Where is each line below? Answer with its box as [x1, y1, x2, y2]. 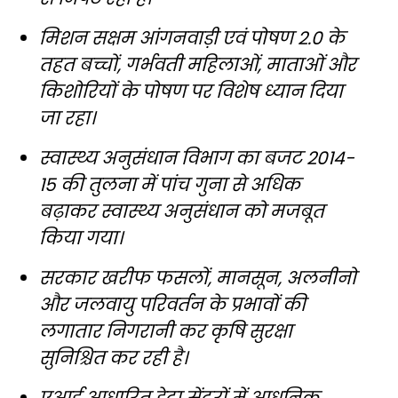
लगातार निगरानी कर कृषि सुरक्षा [39, 319, 292, 345]
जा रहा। [39, 106, 95, 131]
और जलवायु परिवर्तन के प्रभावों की [39, 292, 306, 318]
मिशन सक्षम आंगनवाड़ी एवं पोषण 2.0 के [39, 26, 345, 52]
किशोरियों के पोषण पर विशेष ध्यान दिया [39, 79, 343, 105]
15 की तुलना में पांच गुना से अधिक [39, 172, 300, 198]
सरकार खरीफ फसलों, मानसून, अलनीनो [39, 266, 356, 291]
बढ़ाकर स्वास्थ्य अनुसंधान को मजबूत [39, 199, 324, 225]
